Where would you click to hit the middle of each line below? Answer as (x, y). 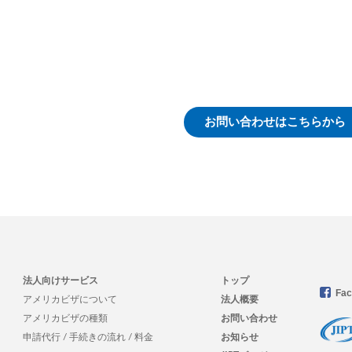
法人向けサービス (60, 280)
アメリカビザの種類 (65, 318)
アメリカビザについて (70, 299)
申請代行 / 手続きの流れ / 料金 (88, 337)
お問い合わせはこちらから (275, 122)
